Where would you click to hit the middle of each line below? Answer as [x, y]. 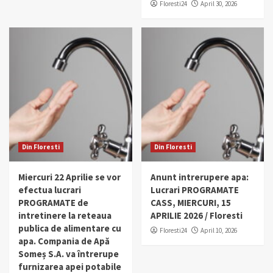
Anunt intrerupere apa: [199, 177]
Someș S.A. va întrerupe [69, 254]
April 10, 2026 [218, 231]
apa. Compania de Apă [64, 241]
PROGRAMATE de [53, 203]
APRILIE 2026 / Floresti [196, 216]
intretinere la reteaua [65, 216]
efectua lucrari [50, 190]
